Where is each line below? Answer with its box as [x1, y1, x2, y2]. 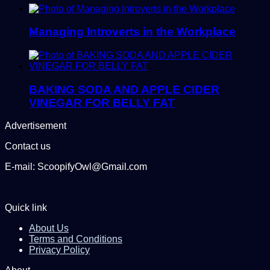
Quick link [5, 202, 47, 213]
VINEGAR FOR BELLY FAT [29, 96, 175, 109]
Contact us [5, 141, 51, 152]
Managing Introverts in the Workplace [29, 25, 236, 39]
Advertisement [5, 121, 66, 131]
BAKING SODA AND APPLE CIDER [29, 83, 219, 96]
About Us [29, 223, 69, 234]
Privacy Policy [29, 245, 90, 256]
